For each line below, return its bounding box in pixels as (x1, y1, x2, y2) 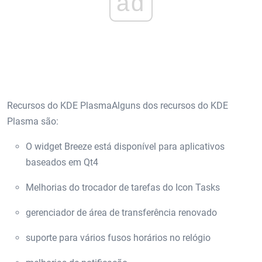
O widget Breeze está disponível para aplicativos (26, 141, 225, 153)
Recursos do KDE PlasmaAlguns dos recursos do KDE (7, 100, 228, 112)
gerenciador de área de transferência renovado (26, 207, 217, 219)
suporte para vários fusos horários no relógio (26, 232, 211, 244)
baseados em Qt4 (26, 157, 98, 168)
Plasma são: (7, 116, 58, 127)
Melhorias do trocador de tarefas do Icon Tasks (26, 182, 220, 194)
